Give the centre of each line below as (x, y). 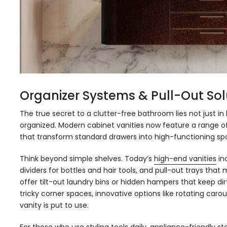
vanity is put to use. (54, 205)
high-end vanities (185, 158)
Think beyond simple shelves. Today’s (87, 158)
